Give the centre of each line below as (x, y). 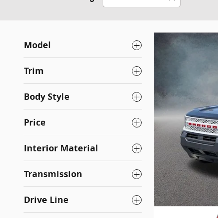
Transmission (53, 174)
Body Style (47, 97)
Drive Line (46, 200)
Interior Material (61, 148)
